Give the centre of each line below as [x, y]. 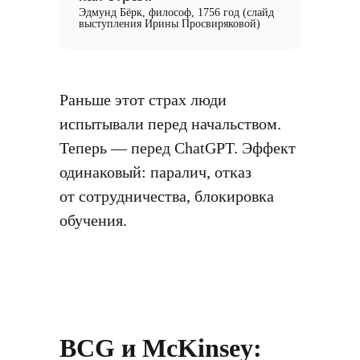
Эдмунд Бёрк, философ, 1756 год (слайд [176, 12]
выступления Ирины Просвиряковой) [170, 24]
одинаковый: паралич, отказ [155, 172]
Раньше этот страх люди [143, 100]
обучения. [93, 220]
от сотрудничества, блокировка [167, 196]
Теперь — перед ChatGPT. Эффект [178, 148]
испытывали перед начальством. [170, 124]
